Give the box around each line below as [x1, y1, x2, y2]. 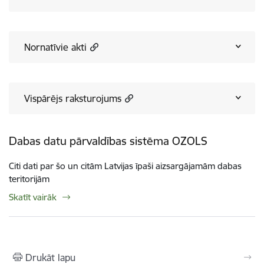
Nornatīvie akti [24, 41, 87, 53]
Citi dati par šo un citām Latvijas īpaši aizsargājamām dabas [9, 160, 242, 171]
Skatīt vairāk [9, 191, 57, 203]
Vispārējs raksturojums [24, 92, 121, 104]
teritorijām [9, 173, 49, 184]
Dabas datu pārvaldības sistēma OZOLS [9, 133, 207, 148]
